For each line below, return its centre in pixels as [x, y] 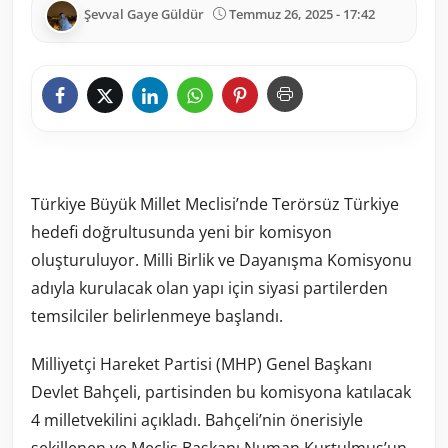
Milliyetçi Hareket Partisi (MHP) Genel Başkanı [201, 364]
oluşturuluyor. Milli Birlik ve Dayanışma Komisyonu [221, 260]
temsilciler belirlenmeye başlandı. [157, 316]
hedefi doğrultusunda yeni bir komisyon [181, 232]
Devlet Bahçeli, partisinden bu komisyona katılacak [221, 392]
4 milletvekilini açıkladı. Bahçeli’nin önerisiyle [197, 420]
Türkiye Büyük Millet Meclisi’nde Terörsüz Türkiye [215, 204]
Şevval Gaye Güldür [144, 14]
